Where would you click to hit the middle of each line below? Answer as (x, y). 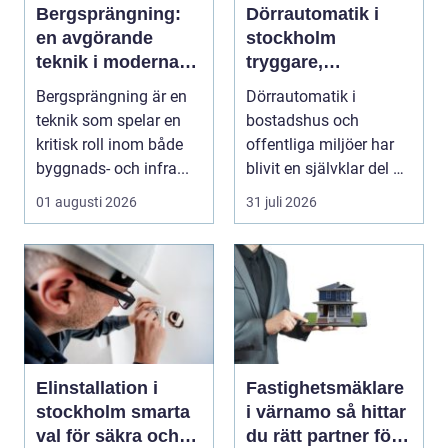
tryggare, (284, 61)
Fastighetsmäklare (325, 387)
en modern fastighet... (323, 192)
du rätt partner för (322, 435)
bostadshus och (302, 120)
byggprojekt (87, 85)
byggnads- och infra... (112, 168)
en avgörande (94, 37)
